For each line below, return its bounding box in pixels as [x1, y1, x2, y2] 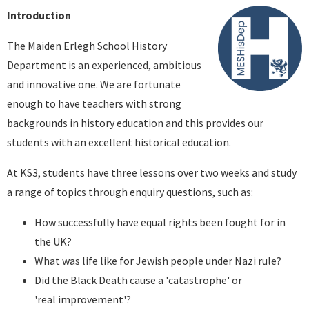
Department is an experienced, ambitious [7, 58, 201, 72]
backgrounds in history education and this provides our [7, 116, 263, 130]
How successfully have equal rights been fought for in [34, 215, 286, 229]
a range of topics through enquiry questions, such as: [7, 185, 253, 199]
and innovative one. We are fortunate [7, 77, 181, 91]
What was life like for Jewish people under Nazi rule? [34, 254, 281, 268]
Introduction [7, 8, 71, 22]
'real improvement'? [34, 292, 131, 306]
